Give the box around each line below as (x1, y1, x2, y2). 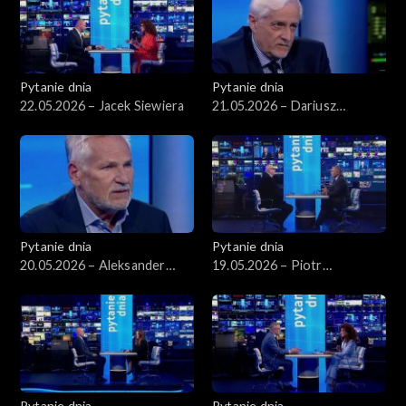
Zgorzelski (212, 276, 275, 293)
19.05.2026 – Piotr (212, 257, 323, 274)
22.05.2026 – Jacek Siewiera (20, 98, 185, 114)
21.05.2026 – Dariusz (212, 98, 336, 114)
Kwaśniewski (20, 276, 96, 293)
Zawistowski (212, 117, 287, 133)
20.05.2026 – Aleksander (20, 257, 166, 274)
